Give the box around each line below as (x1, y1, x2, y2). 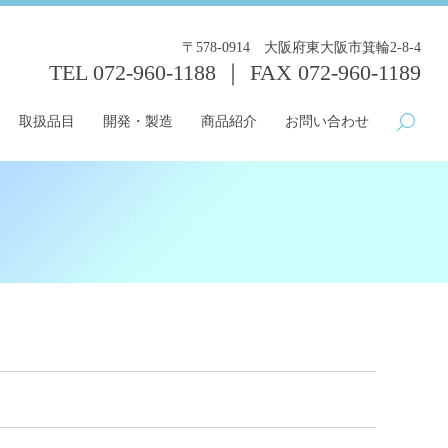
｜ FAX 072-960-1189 (216, 59, 422, 85)
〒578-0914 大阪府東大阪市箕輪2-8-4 (182, 40, 422, 55)
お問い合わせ (284, 114, 369, 129)
